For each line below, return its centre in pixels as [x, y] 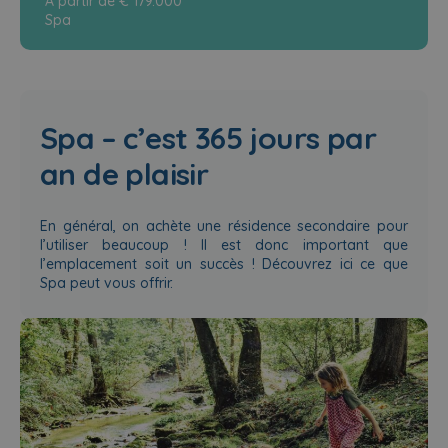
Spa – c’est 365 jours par [208, 138]
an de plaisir [124, 174]
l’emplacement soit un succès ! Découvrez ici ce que [224, 264]
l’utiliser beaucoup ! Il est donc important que [224, 245]
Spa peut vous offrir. [106, 283]
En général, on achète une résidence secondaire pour [224, 226]
